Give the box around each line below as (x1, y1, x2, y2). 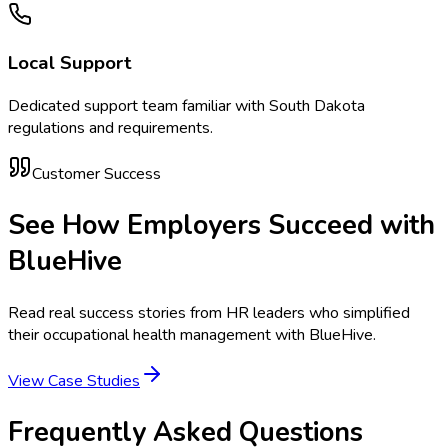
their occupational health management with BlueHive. (8, 323, 376, 346)
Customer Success (32, 162, 161, 185)
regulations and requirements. (8, 116, 213, 139)
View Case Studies (8, 369, 140, 392)
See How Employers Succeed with (8, 207, 435, 244)
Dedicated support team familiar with (8, 94, 269, 117)
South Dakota (269, 94, 365, 117)
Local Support (8, 50, 132, 77)
